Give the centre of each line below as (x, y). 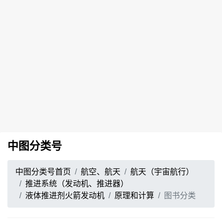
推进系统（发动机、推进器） (77, 184)
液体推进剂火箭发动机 (65, 195)
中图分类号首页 (43, 172)
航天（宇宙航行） (162, 172)
